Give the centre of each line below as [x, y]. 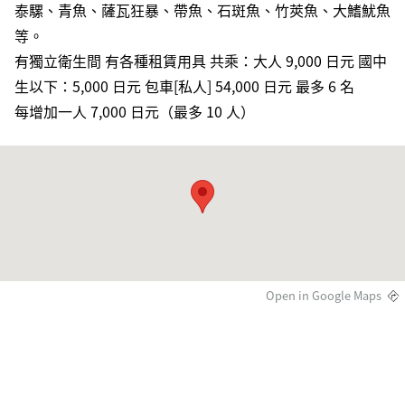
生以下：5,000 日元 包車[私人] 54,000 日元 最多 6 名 [184, 86]
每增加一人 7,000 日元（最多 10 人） [135, 111]
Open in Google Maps [324, 295]
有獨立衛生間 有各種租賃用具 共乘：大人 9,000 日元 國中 [201, 61]
